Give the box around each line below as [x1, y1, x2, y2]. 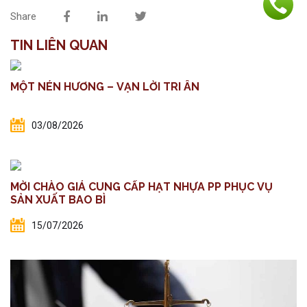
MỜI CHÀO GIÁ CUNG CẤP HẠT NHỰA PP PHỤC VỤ [10, 180, 273, 194]
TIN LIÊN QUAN [10, 37, 108, 54]
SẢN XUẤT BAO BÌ [10, 193, 106, 207]
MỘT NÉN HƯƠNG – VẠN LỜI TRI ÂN [10, 80, 199, 94]
